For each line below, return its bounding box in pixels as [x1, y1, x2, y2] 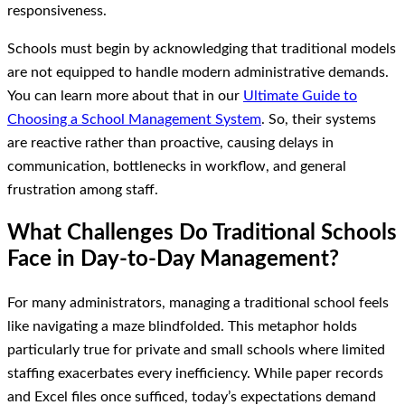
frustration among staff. [7, 183, 158, 198]
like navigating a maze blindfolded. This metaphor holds [7, 318, 357, 334]
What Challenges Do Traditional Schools [7, 221, 397, 245]
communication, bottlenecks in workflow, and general [7, 159, 346, 174]
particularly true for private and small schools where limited [7, 342, 385, 357]
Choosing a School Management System [7, 112, 261, 127]
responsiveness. [7, 3, 107, 18]
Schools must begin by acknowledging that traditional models [7, 42, 396, 57]
